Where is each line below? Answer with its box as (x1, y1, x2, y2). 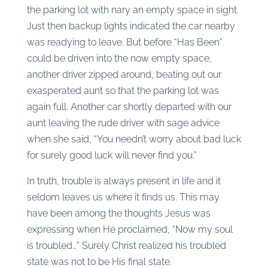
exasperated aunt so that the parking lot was (26, 85, 219, 96)
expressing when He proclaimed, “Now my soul (26, 224, 233, 235)
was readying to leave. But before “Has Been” (26, 36, 223, 48)
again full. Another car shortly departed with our (26, 101, 232, 112)
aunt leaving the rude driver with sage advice (26, 117, 220, 129)
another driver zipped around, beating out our (26, 69, 221, 80)
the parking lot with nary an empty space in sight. (26, 4, 239, 16)
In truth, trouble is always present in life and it (26, 175, 221, 187)
